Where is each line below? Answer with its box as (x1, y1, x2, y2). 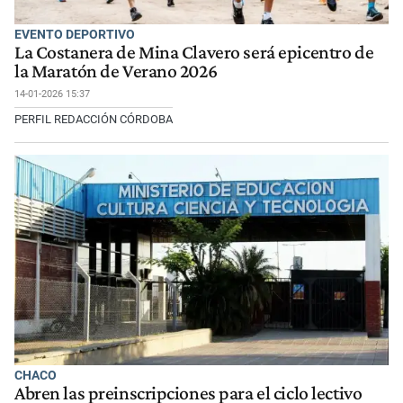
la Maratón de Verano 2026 (14, 60, 218, 83)
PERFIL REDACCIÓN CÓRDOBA (14, 112, 173, 127)
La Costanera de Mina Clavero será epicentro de (14, 41, 374, 64)
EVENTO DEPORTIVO (14, 26, 135, 41)
